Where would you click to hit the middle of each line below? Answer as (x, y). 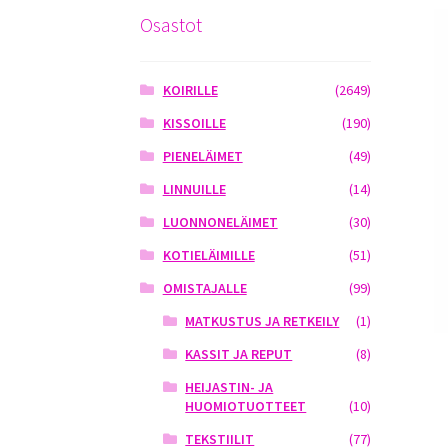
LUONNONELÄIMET (220, 222)
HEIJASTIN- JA (229, 387)
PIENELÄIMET (202, 156)
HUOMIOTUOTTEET (246, 406)
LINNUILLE (194, 189)
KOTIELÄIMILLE (208, 255)
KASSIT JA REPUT (239, 354)
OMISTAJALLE (204, 288)
